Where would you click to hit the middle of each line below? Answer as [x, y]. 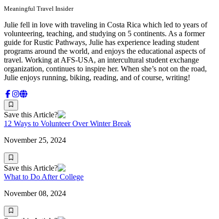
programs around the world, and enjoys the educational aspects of [105, 51]
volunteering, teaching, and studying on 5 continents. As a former [104, 33]
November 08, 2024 [35, 193]
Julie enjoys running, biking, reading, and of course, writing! [97, 77]
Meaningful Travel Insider [39, 8]
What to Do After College [44, 176]
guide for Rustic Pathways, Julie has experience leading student [101, 42]
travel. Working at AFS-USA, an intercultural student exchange [101, 60]
